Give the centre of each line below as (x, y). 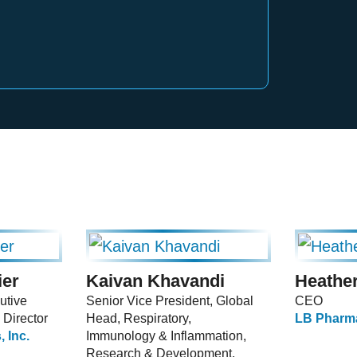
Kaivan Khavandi (155, 281)
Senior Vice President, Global (170, 301)
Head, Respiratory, (139, 319)
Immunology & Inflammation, (166, 336)
